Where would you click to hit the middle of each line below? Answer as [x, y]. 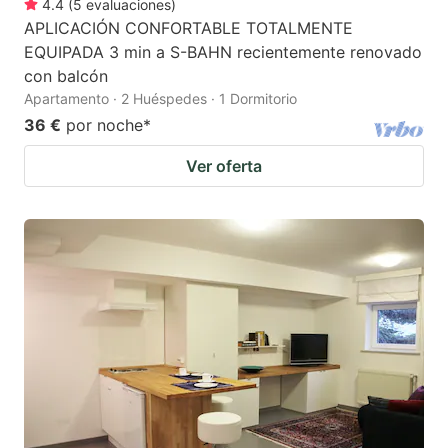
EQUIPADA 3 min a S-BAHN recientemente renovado [223, 51]
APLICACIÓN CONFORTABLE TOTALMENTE [188, 27]
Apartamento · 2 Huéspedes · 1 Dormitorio [160, 98]
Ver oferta [224, 165]
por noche [104, 124]
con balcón [66, 75]
